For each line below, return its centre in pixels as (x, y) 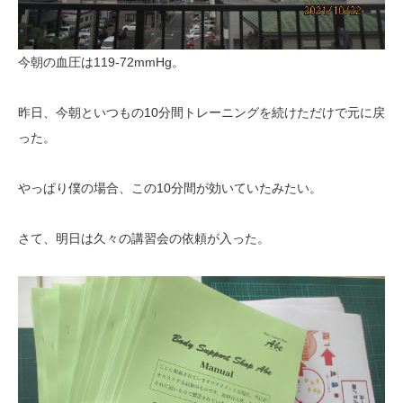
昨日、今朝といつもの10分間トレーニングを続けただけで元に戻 (201, 112)
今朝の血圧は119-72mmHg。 (101, 62)
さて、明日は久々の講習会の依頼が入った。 (144, 238)
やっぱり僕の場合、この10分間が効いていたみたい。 (170, 188)
